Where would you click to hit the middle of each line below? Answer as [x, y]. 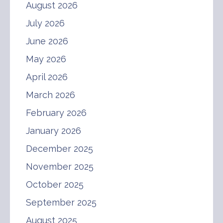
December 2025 [59, 148]
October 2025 [55, 184]
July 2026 [45, 23]
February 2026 [56, 112]
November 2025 [60, 166]
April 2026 [47, 77]
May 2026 [46, 59]
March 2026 [51, 95]
